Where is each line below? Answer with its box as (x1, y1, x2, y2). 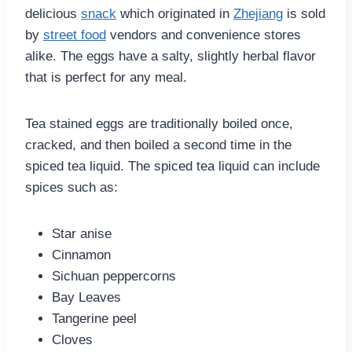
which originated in (116, 6, 233, 22)
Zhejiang (233, 6, 283, 22)
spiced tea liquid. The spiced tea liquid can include (25, 159, 320, 174)
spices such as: (25, 180, 118, 196)
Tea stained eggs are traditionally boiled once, (25, 116, 293, 132)
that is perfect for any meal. (25, 70, 187, 86)
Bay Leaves (52, 290, 121, 306)
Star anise (52, 226, 112, 242)
